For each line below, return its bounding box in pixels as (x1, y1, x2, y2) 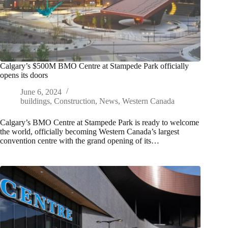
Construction (54, 97, 95, 106)
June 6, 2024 (20, 88, 62, 97)
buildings (20, 97, 50, 106)
